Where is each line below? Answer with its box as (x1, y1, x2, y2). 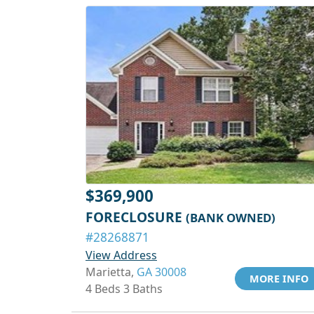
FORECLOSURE (86, 207, 186, 226)
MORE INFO (250, 272, 308, 285)
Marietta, (86, 264, 137, 280)
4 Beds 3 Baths (86, 281, 163, 296)
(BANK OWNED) (186, 210, 275, 226)
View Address (86, 247, 157, 263)
